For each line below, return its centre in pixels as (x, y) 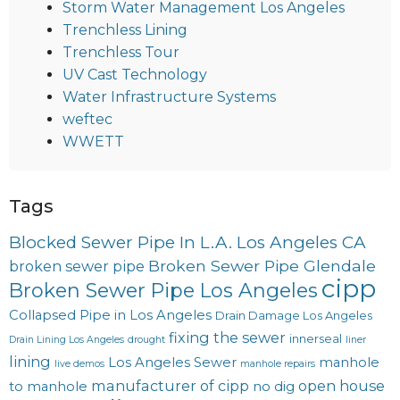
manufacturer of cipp (170, 385)
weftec (87, 119)
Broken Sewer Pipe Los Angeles (163, 290)
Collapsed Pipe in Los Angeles (110, 315)
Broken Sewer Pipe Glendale (262, 265)
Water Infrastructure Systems (169, 96)
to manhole (48, 386)
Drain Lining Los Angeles (67, 339)
